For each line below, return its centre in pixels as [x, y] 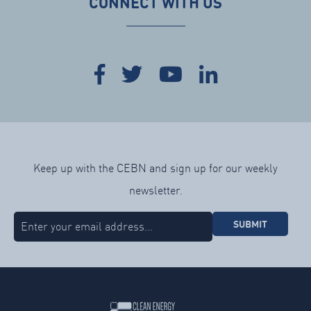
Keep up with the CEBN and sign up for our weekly [155, 168]
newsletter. [155, 191]
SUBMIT [250, 224]
